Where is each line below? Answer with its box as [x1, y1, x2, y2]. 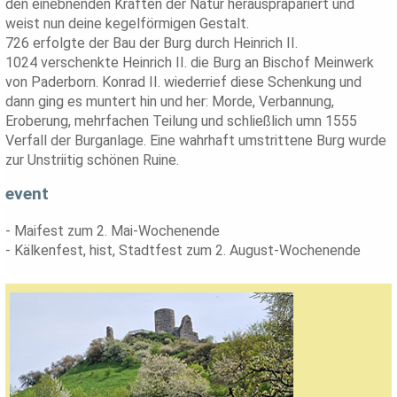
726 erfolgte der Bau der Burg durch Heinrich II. [5, 35, 299, 52]
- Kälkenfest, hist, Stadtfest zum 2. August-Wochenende [5, 241, 362, 259]
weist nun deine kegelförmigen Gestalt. [5, 15, 250, 33]
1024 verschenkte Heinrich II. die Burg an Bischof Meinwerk [5, 54, 375, 72]
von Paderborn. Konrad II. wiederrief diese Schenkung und [5, 74, 362, 91]
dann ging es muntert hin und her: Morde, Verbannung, [5, 93, 335, 111]
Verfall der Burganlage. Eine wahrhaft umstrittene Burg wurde [5, 132, 387, 150]
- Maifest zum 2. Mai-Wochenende [5, 222, 221, 239]
